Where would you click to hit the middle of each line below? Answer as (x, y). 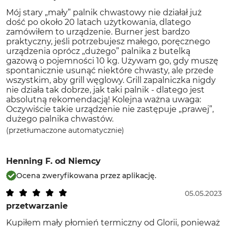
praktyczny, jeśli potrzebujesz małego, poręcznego (108, 41)
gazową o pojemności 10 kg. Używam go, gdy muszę (112, 61)
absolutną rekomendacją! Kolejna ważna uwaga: (104, 99)
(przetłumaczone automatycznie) (65, 130)
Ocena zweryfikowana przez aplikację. (86, 176)
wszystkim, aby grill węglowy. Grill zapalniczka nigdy (111, 80)
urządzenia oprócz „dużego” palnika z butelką (98, 51)
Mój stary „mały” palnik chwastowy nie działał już (104, 12)
